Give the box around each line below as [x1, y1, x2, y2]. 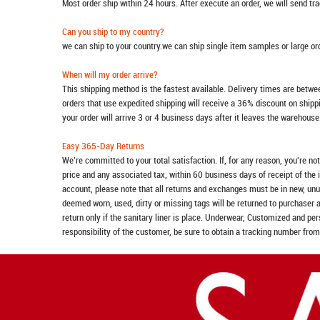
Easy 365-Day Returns [62, 139, 144, 152]
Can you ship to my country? [62, 25, 164, 38]
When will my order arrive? [62, 68, 158, 81]
